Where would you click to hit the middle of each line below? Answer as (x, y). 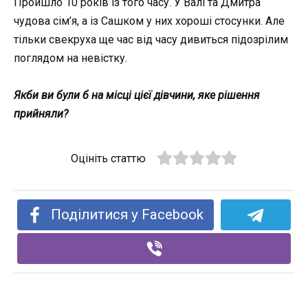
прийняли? (41, 113)
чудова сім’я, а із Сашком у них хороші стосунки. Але (149, 21)
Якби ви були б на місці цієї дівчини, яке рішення (137, 95)
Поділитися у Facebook (128, 214)
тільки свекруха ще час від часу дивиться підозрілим (151, 39)
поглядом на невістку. (70, 58)
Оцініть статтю (109, 158)
